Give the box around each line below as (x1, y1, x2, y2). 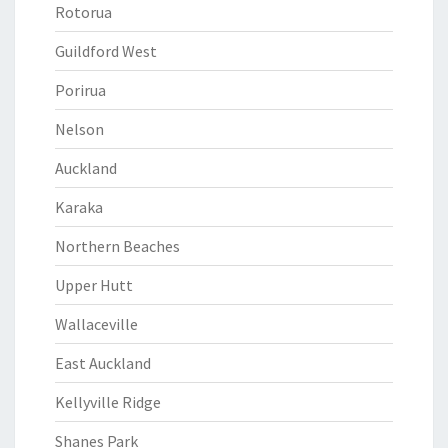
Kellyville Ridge (55, 392, 161, 412)
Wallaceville (55, 314, 138, 334)
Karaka (55, 197, 103, 217)
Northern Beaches (55, 236, 180, 256)
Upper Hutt (55, 275, 133, 295)
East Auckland (55, 353, 151, 373)
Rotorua (55, 2, 112, 22)
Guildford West (55, 41, 157, 61)
